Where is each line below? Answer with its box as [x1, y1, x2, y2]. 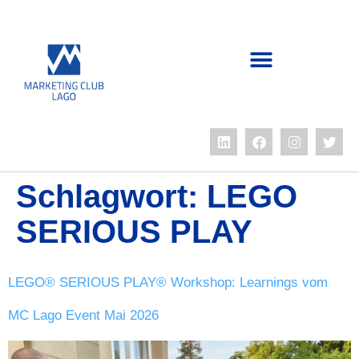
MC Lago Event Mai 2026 [8, 308, 159, 323]
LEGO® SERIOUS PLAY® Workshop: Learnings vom [8, 275, 328, 290]
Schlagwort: [16, 179, 207, 214]
